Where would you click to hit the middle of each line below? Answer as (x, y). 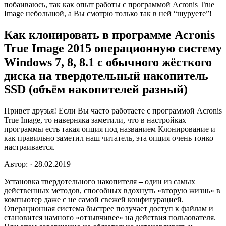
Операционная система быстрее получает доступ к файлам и (109, 208)
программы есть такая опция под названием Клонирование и (110, 129)
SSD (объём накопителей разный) (96, 89)
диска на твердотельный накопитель (106, 75)
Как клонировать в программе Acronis (109, 35)
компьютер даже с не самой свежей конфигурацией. (94, 199)
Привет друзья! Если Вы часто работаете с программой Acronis (113, 110)
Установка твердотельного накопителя (71, 181)
